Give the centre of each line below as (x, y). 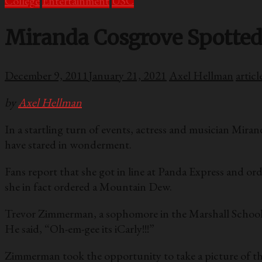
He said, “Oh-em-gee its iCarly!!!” (80, 229)
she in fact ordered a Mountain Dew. (88, 187)
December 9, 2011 (46, 76)
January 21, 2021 (127, 76)
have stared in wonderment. (68, 145)
